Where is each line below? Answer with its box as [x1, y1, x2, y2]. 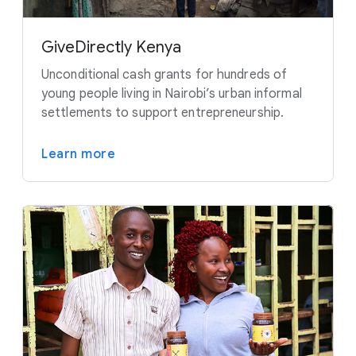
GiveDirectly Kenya [41, 37, 181, 57]
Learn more [41, 146, 115, 162]
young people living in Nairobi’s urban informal [41, 86, 302, 102]
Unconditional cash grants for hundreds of [41, 67, 288, 83]
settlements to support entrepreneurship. [41, 105, 284, 121]
